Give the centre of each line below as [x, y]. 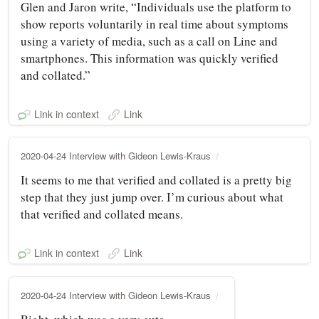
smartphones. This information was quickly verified [150, 58]
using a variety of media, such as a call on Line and [149, 41]
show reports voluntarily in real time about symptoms [155, 23]
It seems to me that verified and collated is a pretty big [156, 179]
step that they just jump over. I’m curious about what [152, 197]
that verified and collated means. [102, 214]
